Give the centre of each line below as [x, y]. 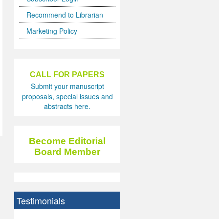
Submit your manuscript [67, 86]
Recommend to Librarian [65, 15]
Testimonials [41, 201]
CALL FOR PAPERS [67, 75]
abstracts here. [67, 106]
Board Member [67, 152]
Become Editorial [67, 141]
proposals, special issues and [67, 97]
